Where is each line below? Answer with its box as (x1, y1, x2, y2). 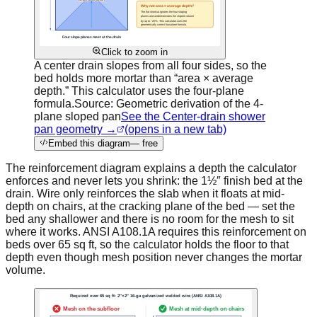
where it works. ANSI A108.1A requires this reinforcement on (6, 225, 306, 238)
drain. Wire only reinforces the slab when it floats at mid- (6, 187, 284, 200)
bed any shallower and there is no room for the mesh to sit (6, 212, 294, 225)
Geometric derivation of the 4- (116, 97, 263, 110)
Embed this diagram (48, 137, 130, 149)
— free (130, 137, 158, 149)
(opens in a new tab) (125, 122, 226, 135)
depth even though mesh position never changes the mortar (6, 250, 302, 263)
